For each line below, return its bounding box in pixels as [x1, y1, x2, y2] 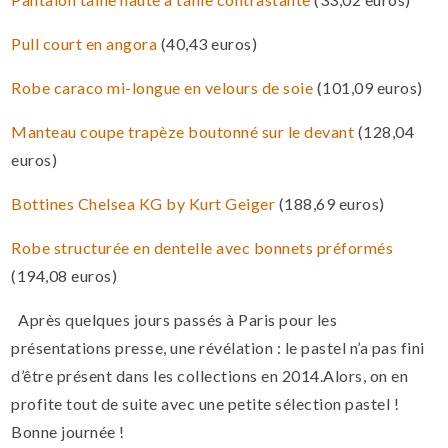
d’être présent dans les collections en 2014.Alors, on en [11, 366, 409, 386]
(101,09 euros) [313, 78, 423, 98]
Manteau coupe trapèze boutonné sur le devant [11, 122, 355, 142]
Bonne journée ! [11, 422, 125, 442]
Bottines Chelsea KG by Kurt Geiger [11, 194, 276, 214]
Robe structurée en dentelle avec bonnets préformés [11, 238, 394, 258]
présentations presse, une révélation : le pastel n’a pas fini [11, 338, 425, 358]
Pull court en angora [11, 34, 158, 54]
